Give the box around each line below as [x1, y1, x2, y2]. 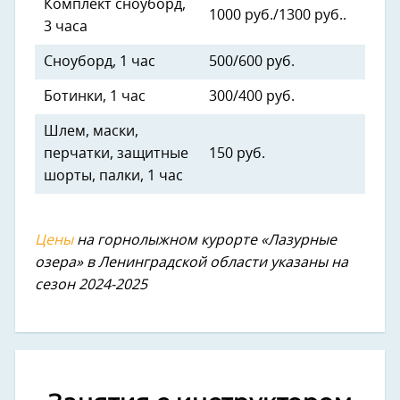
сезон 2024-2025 [35, 278, 147, 293]
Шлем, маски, [44, 124, 138, 139]
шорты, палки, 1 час [44, 169, 183, 184]
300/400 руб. [209, 89, 295, 104]
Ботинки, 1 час [44, 89, 149, 104]
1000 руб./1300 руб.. [209, 8, 346, 23]
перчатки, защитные [44, 146, 188, 162]
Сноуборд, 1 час [44, 54, 155, 70]
